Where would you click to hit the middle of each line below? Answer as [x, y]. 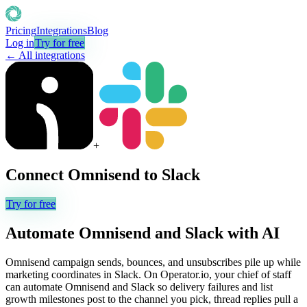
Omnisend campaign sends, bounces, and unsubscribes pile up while [153, 262]
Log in [20, 43]
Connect [37, 174]
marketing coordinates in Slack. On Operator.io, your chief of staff [148, 274]
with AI [251, 233]
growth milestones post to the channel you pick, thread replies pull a [152, 299]
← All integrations [45, 55]
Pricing [21, 30]
